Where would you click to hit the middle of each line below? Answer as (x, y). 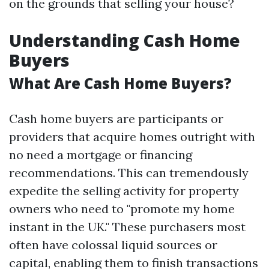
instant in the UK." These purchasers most (127, 227)
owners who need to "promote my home (122, 209)
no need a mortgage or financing (101, 155)
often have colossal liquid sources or (113, 245)
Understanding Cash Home (125, 40)
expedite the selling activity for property (124, 191)
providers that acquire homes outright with (132, 137)
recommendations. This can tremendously (129, 173)
